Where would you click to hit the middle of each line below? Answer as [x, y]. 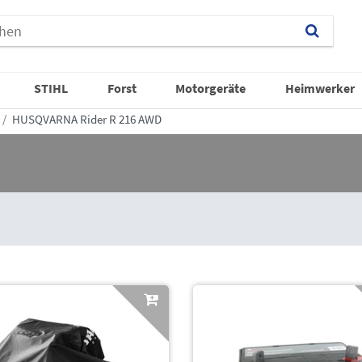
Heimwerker [320, 88]
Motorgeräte [211, 88]
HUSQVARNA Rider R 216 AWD [87, 119]
